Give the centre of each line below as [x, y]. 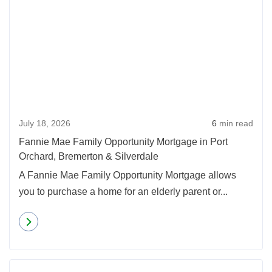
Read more [66, 221]
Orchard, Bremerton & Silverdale [89, 156]
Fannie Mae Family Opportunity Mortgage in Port [123, 142]
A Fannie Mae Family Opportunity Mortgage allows [127, 175]
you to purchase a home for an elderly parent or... [123, 192]
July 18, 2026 [45, 123]
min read [235, 123]
